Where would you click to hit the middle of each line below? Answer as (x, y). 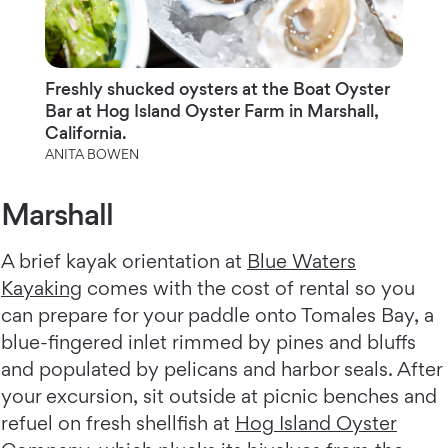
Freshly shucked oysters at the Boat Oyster (217, 89)
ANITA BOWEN (91, 154)
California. (85, 133)
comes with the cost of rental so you (248, 288)
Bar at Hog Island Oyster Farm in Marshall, (211, 111)
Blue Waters (301, 261)
